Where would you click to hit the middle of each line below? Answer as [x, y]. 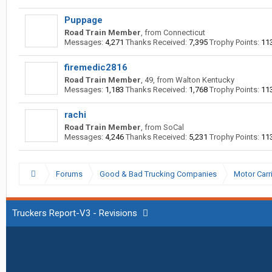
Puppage [83, 20]
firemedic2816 [96, 67]
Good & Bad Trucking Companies [158, 174]
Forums [69, 174]
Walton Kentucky [205, 80]
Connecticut [184, 32]
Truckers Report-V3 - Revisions [75, 213]
